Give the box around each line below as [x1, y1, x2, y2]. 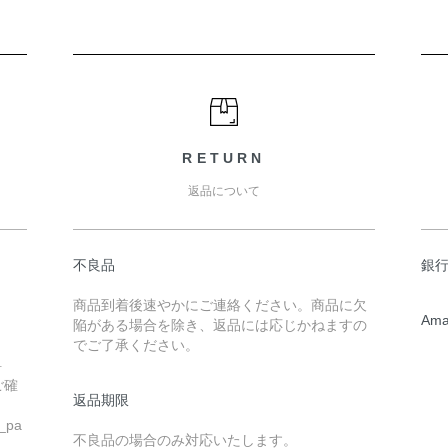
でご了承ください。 [72, 337, 199, 353]
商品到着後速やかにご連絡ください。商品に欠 [72, 297, 367, 313]
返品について [187, 184, 260, 198]
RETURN [182, 150, 266, 166]
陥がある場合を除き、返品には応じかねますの [72, 317, 367, 333]
